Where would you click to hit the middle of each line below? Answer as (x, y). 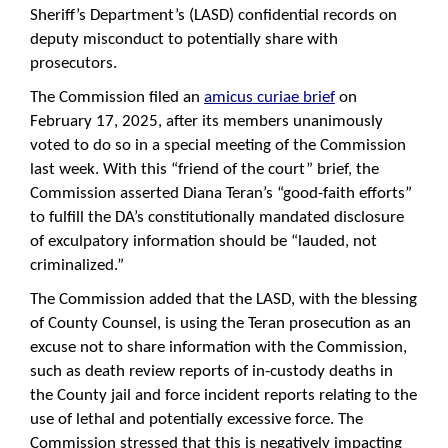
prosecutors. (73, 63)
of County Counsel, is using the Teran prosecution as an (220, 323)
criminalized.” (77, 265)
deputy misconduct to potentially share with (184, 39)
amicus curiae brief (269, 97)
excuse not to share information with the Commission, (218, 347)
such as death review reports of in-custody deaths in (211, 371)
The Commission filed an (117, 97)
